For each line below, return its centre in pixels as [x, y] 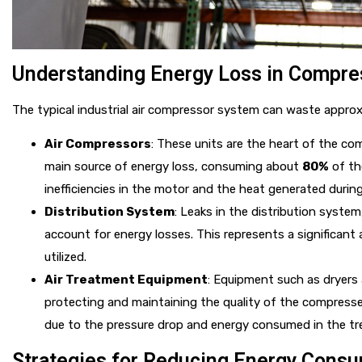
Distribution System [109, 211]
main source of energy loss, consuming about [173, 166]
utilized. [65, 257]
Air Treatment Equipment [126, 279]
